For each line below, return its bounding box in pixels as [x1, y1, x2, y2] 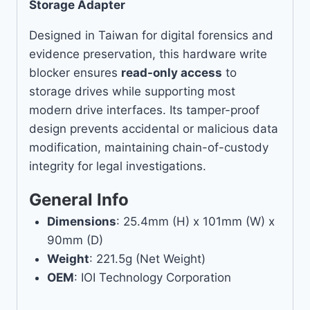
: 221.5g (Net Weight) [89, 252, 206, 266]
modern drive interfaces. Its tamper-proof [29, 103, 259, 118]
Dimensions [46, 215, 116, 229]
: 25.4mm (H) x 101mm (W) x [116, 215, 275, 229]
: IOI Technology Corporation [73, 271, 231, 285]
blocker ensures [29, 66, 121, 80]
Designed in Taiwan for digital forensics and [29, 28, 273, 43]
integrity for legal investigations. [29, 159, 206, 174]
